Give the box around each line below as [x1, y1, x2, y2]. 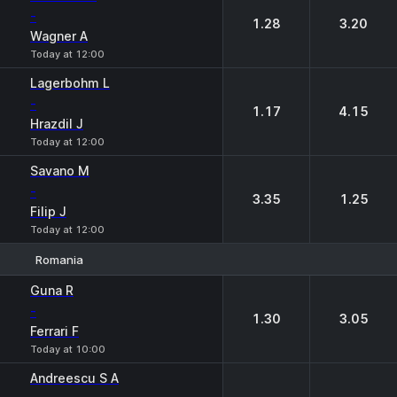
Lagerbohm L [30, 75, 110, 90]
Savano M [30, 163, 90, 178]
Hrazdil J [30, 116, 83, 131]
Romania [35, 252, 83, 267]
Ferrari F [30, 323, 79, 339]
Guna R [30, 283, 74, 298]
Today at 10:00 [30, 343, 105, 355]
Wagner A [30, 28, 88, 43]
